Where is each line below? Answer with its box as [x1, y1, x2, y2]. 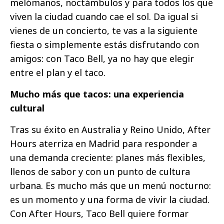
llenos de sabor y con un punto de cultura [10, 165, 190, 178]
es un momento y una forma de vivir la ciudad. [10, 193, 209, 206]
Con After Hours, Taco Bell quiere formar [10, 207, 188, 220]
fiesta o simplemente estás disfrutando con [10, 38, 199, 51]
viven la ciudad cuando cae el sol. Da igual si [10, 10, 198, 23]
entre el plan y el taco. [10, 66, 105, 79]
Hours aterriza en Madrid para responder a [10, 137, 197, 150]
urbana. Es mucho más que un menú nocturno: [10, 179, 211, 192]
